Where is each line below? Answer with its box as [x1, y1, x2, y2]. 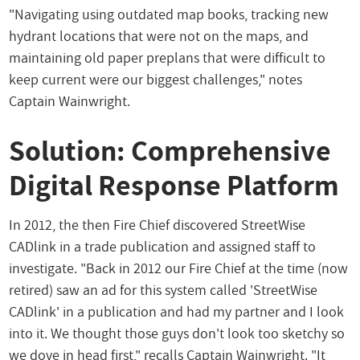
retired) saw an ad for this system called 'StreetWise [9, 280, 318, 299]
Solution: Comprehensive [9, 131, 332, 170]
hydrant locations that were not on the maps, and [9, 27, 309, 46]
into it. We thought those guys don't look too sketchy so [9, 323, 346, 342]
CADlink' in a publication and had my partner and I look [9, 301, 345, 321]
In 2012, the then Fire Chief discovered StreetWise [9, 215, 306, 234]
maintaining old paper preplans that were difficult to [9, 48, 326, 67]
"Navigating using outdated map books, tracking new [9, 5, 329, 24]
